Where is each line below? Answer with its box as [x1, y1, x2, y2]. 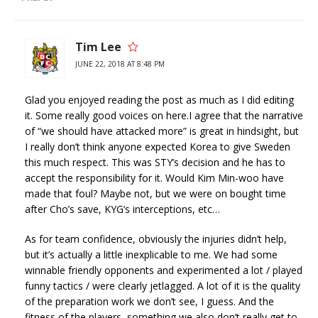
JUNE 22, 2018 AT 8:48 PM [75, 59, 165, 70]
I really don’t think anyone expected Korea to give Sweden [25, 140, 290, 154]
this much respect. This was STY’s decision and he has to [25, 155, 285, 170]
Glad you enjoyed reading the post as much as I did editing [25, 93, 294, 107]
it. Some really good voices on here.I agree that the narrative [25, 109, 303, 123]
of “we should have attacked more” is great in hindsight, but [25, 124, 299, 138]
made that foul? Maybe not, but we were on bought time [25, 187, 286, 201]
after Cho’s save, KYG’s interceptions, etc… [25, 202, 220, 216]
